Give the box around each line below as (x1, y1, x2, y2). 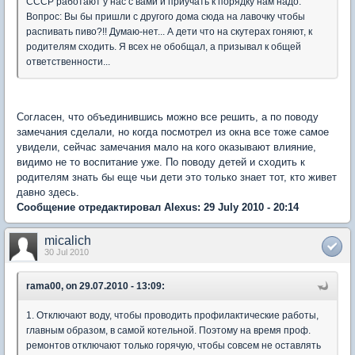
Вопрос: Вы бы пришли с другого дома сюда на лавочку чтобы (26, 10, 305, 22)
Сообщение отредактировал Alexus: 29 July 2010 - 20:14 (17, 200, 299, 213)
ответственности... (26, 55, 110, 67)
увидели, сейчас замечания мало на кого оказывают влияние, (17, 140, 316, 153)
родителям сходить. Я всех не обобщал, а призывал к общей (26, 40, 301, 52)
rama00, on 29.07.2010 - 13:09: (26, 280, 165, 292)
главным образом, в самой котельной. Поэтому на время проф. (26, 324, 311, 336)
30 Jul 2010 (44, 246, 89, 257)
